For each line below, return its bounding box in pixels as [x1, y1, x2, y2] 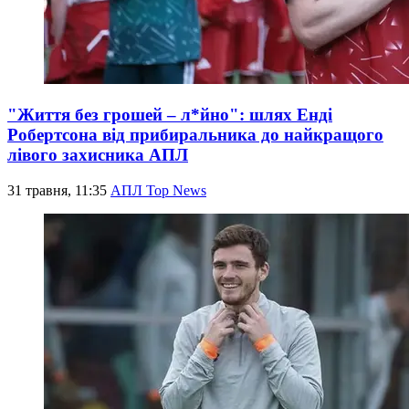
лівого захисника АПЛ [7, 144, 188, 164]
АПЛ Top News [110, 182, 206, 198]
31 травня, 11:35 [7, 182, 110, 198]
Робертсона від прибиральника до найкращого [7, 124, 383, 144]
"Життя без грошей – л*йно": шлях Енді [7, 104, 332, 124]
